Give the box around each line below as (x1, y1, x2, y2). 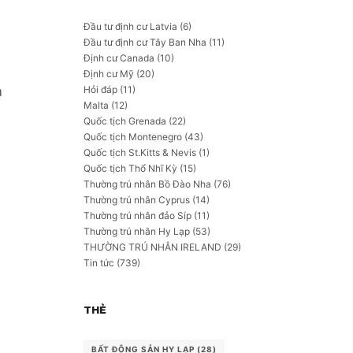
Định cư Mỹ (84, 68, 134, 80)
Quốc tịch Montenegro (84, 131, 182, 143)
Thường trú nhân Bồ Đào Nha (84, 178, 211, 190)
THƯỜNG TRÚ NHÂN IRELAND (84, 241, 221, 253)
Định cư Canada (84, 52, 154, 64)
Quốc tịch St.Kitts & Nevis (84, 147, 196, 158)
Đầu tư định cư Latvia (84, 20, 177, 32)
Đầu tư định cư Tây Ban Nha (84, 36, 206, 48)
